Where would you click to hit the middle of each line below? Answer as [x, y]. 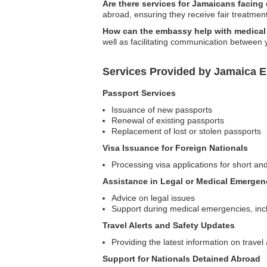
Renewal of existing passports [168, 120]
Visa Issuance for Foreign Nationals [175, 148]
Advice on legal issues [153, 198]
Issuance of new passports [162, 110]
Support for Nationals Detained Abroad [181, 259]
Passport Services [139, 93]
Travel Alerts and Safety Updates [169, 225]
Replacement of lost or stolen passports [186, 131]
